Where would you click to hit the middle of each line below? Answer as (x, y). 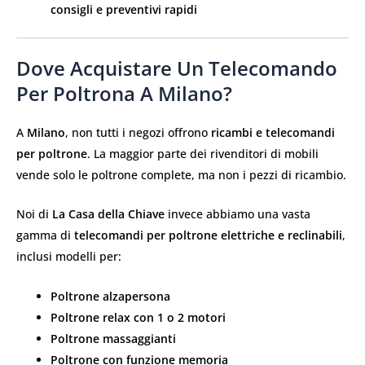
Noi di (34, 214)
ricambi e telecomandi (273, 132)
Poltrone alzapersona (110, 296)
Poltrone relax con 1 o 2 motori (138, 317)
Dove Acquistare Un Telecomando (177, 68)
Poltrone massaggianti (113, 338)
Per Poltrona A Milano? (124, 93)
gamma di (45, 235)
